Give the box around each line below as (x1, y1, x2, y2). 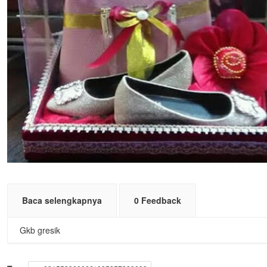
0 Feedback (134, 194, 181, 206)
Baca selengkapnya (22, 194, 102, 206)
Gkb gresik (20, 223, 60, 236)
